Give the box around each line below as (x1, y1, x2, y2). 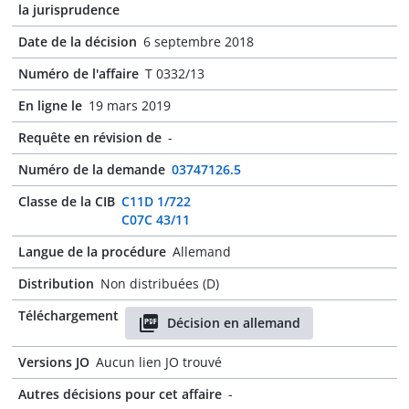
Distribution (18, 275, 94, 292)
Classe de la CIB (18, 193, 115, 210)
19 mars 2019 (89, 97, 171, 114)
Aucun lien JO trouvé (96, 353, 222, 371)
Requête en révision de (18, 129, 162, 146)
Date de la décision (18, 33, 137, 50)
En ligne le (18, 97, 82, 114)
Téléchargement (18, 307, 119, 324)
